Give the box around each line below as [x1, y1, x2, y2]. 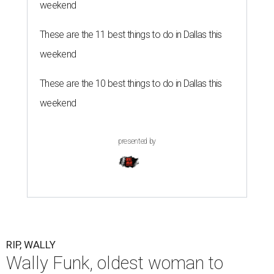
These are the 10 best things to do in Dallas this [40, 78, 222, 90]
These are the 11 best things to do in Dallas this [40, 29, 222, 41]
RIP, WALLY [6, 239, 56, 251]
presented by [118, 137, 156, 146]
